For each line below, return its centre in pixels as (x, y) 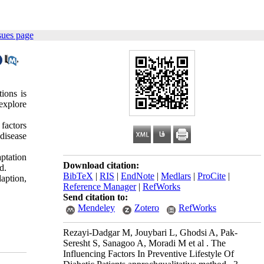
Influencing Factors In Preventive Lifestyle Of (148, 254)
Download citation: (101, 165)
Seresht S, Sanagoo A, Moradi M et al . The (144, 243)
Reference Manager (100, 187)
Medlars (176, 176)
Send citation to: (95, 197)
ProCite (212, 176)
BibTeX (78, 176)
